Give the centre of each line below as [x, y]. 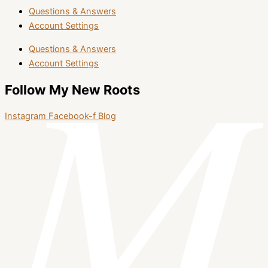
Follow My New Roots [72, 89]
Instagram [25, 116]
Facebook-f [72, 116]
